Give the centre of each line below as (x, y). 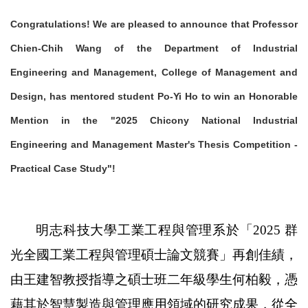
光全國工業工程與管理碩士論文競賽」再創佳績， (154, 255)
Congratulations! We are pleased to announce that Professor (154, 24)
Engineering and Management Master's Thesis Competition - (154, 144)
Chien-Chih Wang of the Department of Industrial (154, 48)
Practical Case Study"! (63, 168)
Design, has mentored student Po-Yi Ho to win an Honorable (154, 96)
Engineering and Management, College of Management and (154, 72)
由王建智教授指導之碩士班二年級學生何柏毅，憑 (154, 279)
